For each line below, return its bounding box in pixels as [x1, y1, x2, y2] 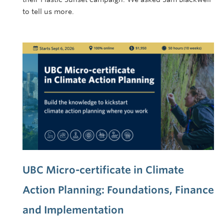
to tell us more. [22, 7, 74, 15]
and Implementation [22, 204, 124, 216]
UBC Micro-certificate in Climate [22, 164, 184, 176]
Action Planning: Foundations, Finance [22, 184, 214, 196]
